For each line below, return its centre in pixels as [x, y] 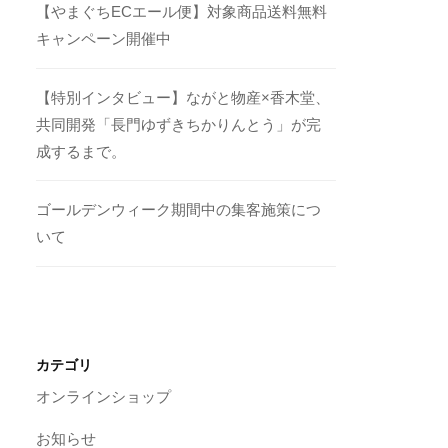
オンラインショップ [104, 397]
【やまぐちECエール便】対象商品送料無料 [182, 12]
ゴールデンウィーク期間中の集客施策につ [179, 210]
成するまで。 [81, 151]
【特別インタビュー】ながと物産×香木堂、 [183, 97]
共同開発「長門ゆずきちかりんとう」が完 [179, 124]
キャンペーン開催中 [104, 39]
